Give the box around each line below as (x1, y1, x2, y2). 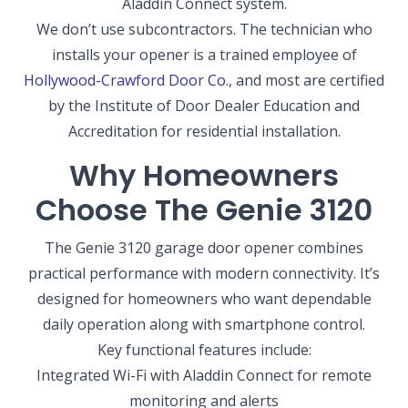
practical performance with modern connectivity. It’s (28, 263, 380, 284)
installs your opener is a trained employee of (51, 45, 357, 66)
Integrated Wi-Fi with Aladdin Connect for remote (36, 365, 372, 386)
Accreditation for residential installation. (67, 121, 341, 142)
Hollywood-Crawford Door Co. (24, 70, 229, 91)
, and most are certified (229, 70, 384, 91)
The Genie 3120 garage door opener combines (45, 238, 363, 259)
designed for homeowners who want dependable (36, 289, 372, 310)
